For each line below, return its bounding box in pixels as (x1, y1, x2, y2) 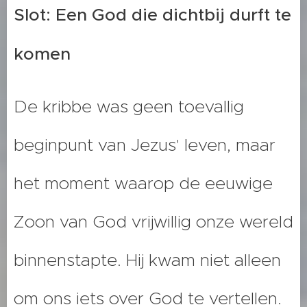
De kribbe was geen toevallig (14, 96, 244, 118)
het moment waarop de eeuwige (14, 173, 273, 195)
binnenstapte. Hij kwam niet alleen (14, 249, 281, 271)
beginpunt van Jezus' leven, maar (14, 134, 275, 156)
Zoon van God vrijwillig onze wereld (14, 211, 293, 233)
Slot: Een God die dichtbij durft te (14, 4, 291, 26)
